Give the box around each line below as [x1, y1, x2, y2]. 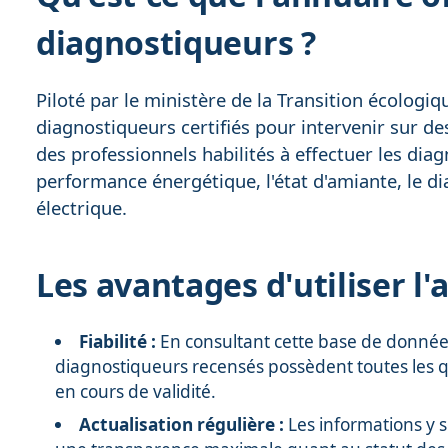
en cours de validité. [55, 379, 217, 403]
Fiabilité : [79, 329, 157, 353]
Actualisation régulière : [79, 413, 285, 437]
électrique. [36, 195, 127, 221]
